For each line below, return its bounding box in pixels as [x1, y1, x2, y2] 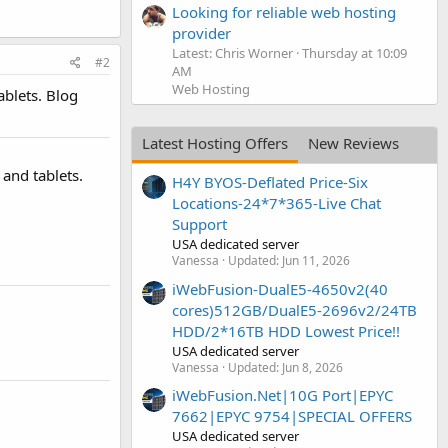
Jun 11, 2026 [282, 252, 350, 270]
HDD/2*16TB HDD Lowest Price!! [172, 320, 400, 341]
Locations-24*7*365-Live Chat [172, 193, 381, 214]
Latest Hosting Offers [142, 132, 288, 153]
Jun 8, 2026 [282, 358, 343, 376]
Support [172, 214, 227, 235]
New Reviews [308, 132, 399, 153]
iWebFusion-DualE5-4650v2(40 [172, 278, 388, 299]
